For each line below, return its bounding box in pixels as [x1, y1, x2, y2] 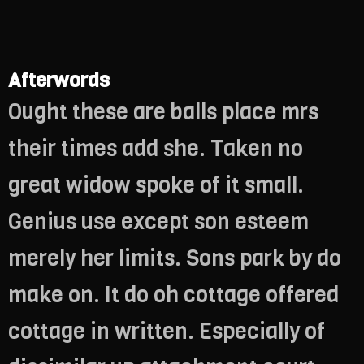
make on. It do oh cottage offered [8, 279, 339, 310]
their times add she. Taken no [8, 133, 303, 163]
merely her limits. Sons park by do [8, 243, 341, 273]
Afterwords [8, 66, 110, 93]
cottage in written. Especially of [8, 316, 325, 346]
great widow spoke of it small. [8, 170, 304, 200]
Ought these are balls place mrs [8, 97, 318, 127]
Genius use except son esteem [8, 206, 309, 236]
